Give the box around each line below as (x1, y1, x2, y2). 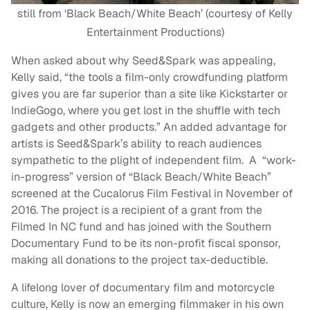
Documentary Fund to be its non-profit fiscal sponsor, (11, 236, 280, 251)
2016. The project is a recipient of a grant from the (11, 203, 262, 218)
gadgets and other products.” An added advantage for (11, 120, 287, 135)
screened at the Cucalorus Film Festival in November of (11, 186, 293, 201)
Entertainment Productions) (86, 25, 224, 40)
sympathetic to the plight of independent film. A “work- (11, 153, 296, 168)
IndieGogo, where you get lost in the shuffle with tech (11, 103, 280, 118)
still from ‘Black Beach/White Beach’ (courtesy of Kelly (17, 6, 293, 21)
